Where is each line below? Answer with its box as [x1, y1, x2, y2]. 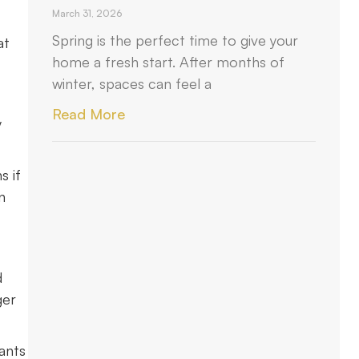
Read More [52, 105, 126, 123]
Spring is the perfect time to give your [52, 31, 299, 49]
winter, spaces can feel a [52, 75, 212, 92]
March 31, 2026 [52, 7, 123, 19]
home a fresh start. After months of [52, 53, 285, 71]
